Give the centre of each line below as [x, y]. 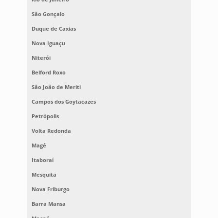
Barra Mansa [48, 204]
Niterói [41, 58]
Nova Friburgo [50, 189]
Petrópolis [45, 116]
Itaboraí [42, 160]
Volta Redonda [51, 131]
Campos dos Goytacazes [64, 102]
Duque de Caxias [54, 29]
